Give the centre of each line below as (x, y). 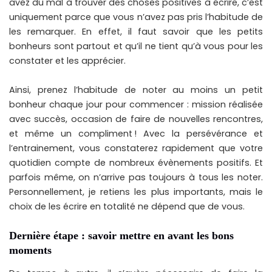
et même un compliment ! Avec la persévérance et (136, 134)
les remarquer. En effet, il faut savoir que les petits (136, 32)
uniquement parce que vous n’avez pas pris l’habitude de (136, 17)
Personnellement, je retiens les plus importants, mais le (136, 192)
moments (30, 250)
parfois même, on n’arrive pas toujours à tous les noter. (136, 177)
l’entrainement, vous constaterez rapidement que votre (136, 148)
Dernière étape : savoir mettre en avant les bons (121, 236)
